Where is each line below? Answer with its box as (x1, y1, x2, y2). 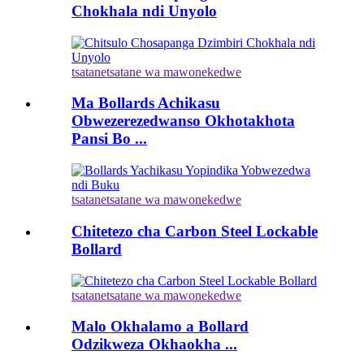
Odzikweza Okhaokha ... (71, 336, 237, 353)
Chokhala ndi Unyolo (71, 2, 217, 19)
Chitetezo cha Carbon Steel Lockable (71, 222, 318, 240)
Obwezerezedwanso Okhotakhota (71, 112, 295, 130)
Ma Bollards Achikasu (71, 94, 220, 112)
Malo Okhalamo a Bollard (71, 318, 249, 336)
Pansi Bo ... (71, 130, 147, 148)
